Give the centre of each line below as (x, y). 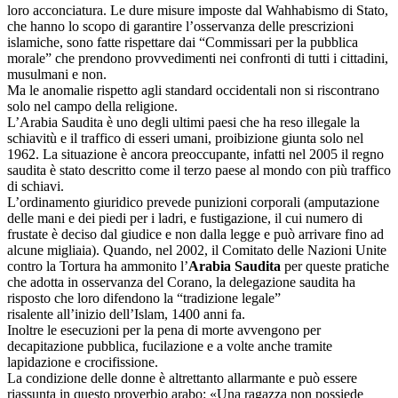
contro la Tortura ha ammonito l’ (98, 266)
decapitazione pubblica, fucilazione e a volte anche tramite (170, 346)
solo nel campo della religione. (92, 106)
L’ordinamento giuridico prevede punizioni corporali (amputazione (193, 202)
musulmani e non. (57, 74)
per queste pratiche (335, 266)
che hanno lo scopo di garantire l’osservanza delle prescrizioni (180, 26)
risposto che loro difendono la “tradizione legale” (144, 298)
